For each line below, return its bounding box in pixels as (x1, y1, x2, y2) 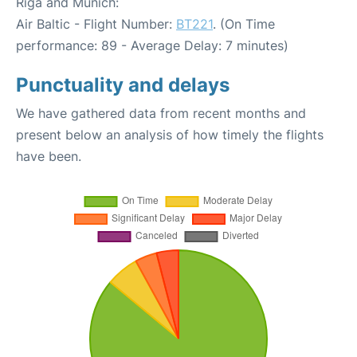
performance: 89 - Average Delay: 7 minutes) (16, 37, 288, 54)
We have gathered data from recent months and (16, 105, 306, 122)
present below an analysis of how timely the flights (16, 127, 324, 143)
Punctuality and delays (16, 73, 229, 97)
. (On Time (213, 16, 275, 33)
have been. (16, 148, 81, 165)
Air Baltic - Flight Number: (16, 16, 176, 33)
